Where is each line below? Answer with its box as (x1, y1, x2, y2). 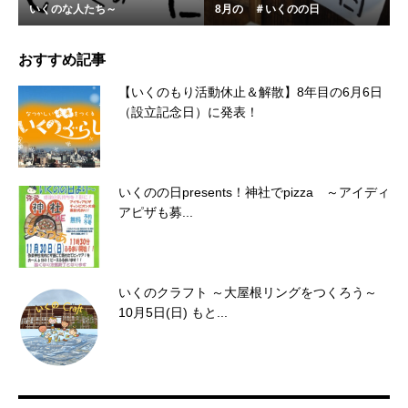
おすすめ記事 (18, 52, 106, 68)
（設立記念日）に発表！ (118, 105, 259, 120)
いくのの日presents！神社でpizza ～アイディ (118, 185, 390, 200)
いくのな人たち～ (29, 3, 117, 16)
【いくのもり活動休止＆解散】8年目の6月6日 (118, 85, 382, 100)
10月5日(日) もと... (118, 305, 228, 321)
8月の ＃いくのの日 (215, 3, 320, 16)
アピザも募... (118, 205, 193, 220)
